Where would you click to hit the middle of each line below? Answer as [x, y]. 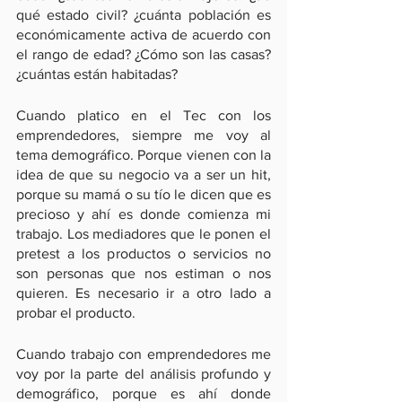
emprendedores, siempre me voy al [144, 135]
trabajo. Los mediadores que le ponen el [144, 234]
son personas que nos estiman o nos [144, 273]
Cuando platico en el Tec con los [144, 115]
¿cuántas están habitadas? [99, 74]
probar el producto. [76, 313]
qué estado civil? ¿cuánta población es [144, 15]
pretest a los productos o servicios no [144, 253]
